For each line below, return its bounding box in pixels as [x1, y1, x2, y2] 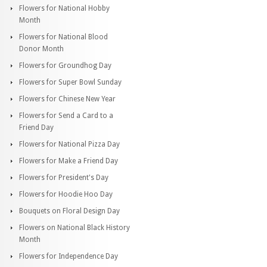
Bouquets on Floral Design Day [19, 206, 120, 215]
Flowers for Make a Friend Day [19, 156, 118, 165]
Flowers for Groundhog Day [19, 61, 111, 70]
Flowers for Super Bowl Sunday [19, 77, 122, 86]
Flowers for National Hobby [19, 4, 110, 13]
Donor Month [19, 44, 64, 53]
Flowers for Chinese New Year [19, 94, 116, 103]
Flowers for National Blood [19, 32, 108, 41]
